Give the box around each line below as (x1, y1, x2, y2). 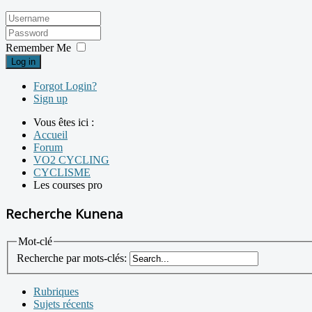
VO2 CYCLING (33, 154, 109, 166)
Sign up (33, 93, 68, 105)
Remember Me (6, 42, 71, 54)
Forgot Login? (33, 80, 97, 93)
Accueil (33, 129, 68, 141)
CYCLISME (33, 166, 91, 179)
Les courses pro (33, 179, 102, 192)
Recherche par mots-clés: (17, 252, 127, 265)
